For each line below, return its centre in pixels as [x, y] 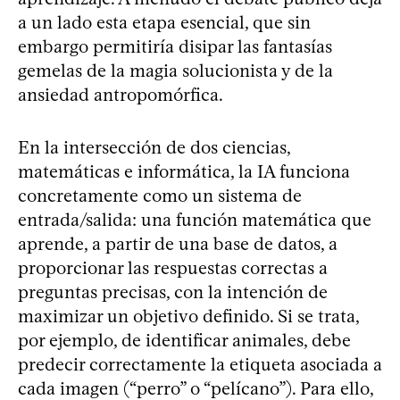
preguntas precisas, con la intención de [173, 292]
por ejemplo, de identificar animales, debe [184, 341]
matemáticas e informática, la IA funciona [184, 172]
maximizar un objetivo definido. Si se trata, [188, 317]
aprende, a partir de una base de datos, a [178, 244]
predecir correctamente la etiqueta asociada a [200, 365]
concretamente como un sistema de [160, 196]
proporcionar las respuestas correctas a [173, 268]
